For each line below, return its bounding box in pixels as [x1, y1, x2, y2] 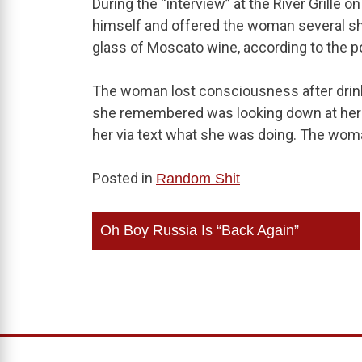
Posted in [92, 170, 156, 187]
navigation [91, 242, 210, 272]
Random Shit [156, 170, 240, 187]
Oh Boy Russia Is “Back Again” [100, 222, 299, 239]
